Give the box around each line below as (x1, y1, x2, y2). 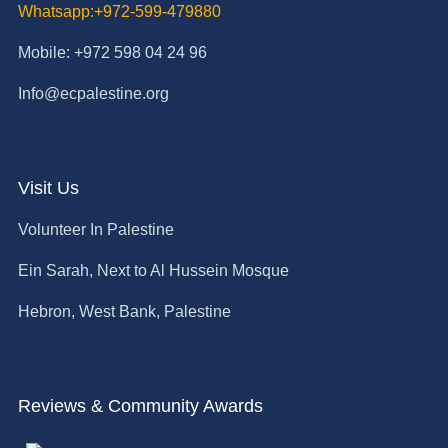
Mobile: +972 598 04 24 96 (17, 43, 207, 61)
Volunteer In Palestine (17, 220, 174, 238)
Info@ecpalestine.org (17, 84, 169, 102)
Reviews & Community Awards (17, 395, 263, 416)
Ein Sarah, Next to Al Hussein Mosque (17, 261, 289, 279)
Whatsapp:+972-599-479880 (17, 2, 221, 20)
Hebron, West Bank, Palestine (17, 302, 231, 320)
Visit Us (17, 177, 79, 198)
